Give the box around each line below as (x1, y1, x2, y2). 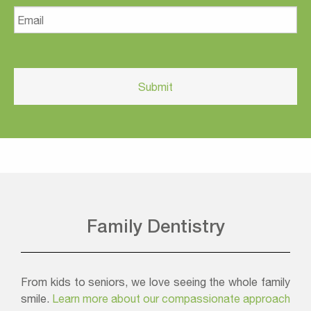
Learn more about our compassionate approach (52, 292, 290, 305)
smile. (21, 292, 52, 305)
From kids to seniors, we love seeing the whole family (21, 276, 290, 289)
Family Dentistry (86, 215, 225, 237)
